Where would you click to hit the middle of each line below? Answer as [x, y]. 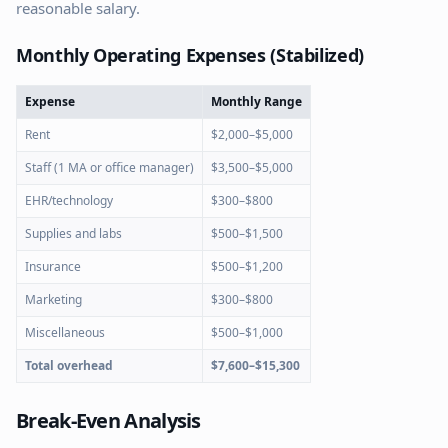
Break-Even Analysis [108, 420]
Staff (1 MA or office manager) [109, 167]
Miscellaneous [65, 332]
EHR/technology [69, 200]
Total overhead [69, 365]
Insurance [53, 266]
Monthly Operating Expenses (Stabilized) [190, 55]
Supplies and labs [73, 233]
